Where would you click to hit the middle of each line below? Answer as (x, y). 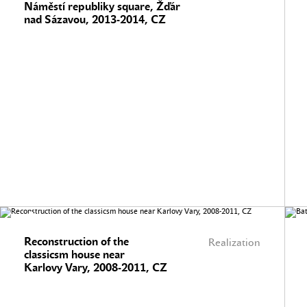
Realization (234, 243)
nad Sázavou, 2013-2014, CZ (95, 20)
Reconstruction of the (76, 242)
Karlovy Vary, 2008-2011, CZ (96, 268)
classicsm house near (74, 255)
